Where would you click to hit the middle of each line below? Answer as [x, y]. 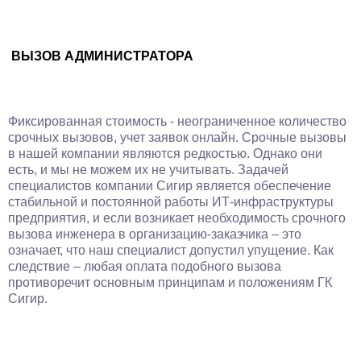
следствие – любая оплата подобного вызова [145, 266]
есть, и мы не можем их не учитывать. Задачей [148, 170]
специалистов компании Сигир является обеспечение [170, 186]
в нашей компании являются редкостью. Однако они [165, 154]
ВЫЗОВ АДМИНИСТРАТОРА [102, 56]
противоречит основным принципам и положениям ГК [170, 282]
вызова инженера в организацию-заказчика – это [155, 234]
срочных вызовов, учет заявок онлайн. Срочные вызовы [177, 137]
